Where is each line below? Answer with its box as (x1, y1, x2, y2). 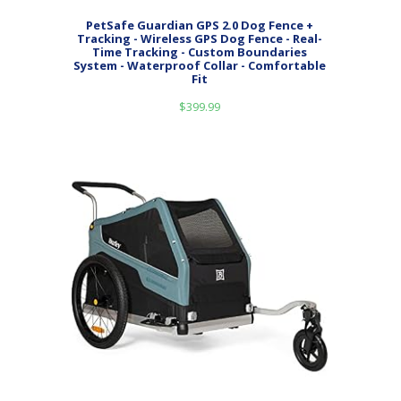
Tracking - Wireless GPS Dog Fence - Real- (77, 30, 322, 47)
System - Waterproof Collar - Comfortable (73, 57, 326, 73)
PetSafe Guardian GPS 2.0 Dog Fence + (86, 17, 313, 33)
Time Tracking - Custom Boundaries (92, 44, 307, 60)
